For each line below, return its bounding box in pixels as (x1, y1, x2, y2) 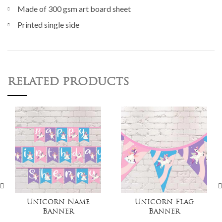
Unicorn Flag (134, 198, 194, 206)
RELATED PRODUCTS (7, 76, 129, 88)
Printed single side (17, 19, 79, 29)
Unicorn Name (26, 198, 90, 206)
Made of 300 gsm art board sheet (17, 3, 131, 13)
